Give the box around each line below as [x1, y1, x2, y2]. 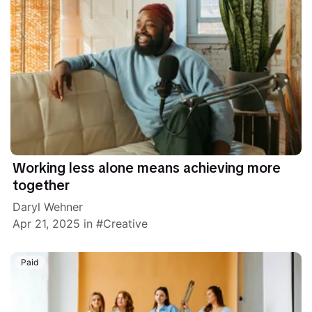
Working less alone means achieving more [13, 159, 281, 177]
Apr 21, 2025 [13, 217, 81, 231]
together [13, 176, 70, 194]
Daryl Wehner [13, 200, 84, 214]
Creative [103, 217, 148, 231]
